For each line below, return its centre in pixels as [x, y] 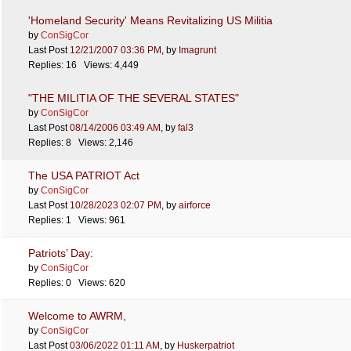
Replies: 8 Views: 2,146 [81, 143]
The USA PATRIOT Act [84, 175]
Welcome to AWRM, [77, 316]
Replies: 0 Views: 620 [77, 283]
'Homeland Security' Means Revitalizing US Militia [150, 20]
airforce [195, 205]
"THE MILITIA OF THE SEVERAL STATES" [134, 98]
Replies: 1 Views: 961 [77, 220]
